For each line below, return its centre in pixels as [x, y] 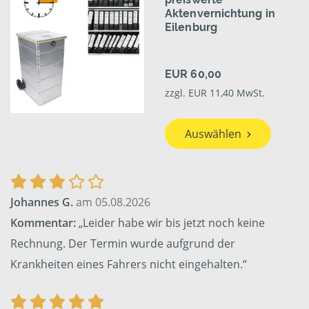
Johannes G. [42, 202]
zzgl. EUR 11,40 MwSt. [215, 93]
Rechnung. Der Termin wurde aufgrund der [123, 244]
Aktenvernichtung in [220, 14]
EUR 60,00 [193, 74]
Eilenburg [191, 28]
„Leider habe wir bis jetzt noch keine [170, 223]
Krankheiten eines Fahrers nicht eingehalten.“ [129, 265]
